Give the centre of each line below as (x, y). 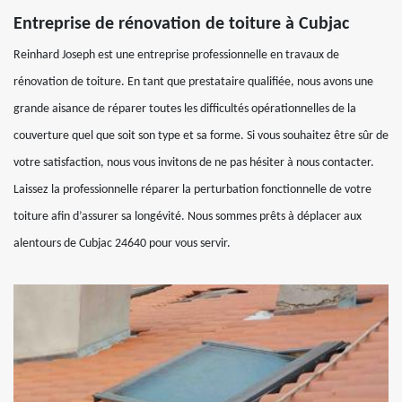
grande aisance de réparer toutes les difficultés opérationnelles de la (185, 109)
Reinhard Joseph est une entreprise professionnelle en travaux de (176, 55)
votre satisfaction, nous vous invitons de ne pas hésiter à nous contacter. (194, 163)
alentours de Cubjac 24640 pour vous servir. (122, 244)
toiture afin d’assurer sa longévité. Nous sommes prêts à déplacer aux (188, 217)
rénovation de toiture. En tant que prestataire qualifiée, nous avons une (193, 82)
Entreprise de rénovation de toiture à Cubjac (181, 24)
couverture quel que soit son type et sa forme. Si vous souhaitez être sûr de (201, 136)
